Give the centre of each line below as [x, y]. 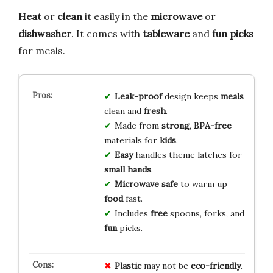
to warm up [202, 184]
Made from [138, 125]
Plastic [128, 265]
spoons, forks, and [206, 213]
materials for [132, 140]
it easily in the [116, 16]
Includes [132, 213]
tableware [166, 33]
